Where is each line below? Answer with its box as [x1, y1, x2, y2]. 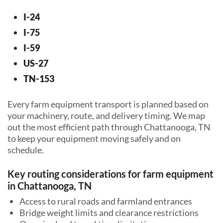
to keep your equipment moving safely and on [7, 132, 181, 144]
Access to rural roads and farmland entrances [19, 195, 192, 207]
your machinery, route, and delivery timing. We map [7, 110, 205, 121]
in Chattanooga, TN [7, 179, 92, 192]
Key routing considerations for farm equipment [7, 167, 214, 180]
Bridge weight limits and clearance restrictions [19, 207, 199, 218]
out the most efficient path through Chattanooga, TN [7, 121, 211, 132]
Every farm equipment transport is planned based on [7, 98, 209, 110]
